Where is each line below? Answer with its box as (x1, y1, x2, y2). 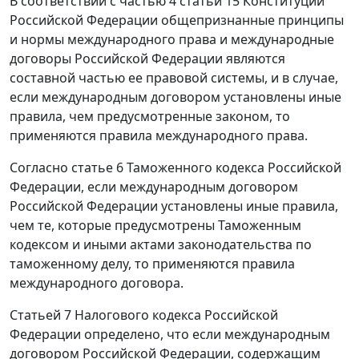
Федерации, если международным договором (10, 178, 298, 196)
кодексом (10, 236, 69, 254)
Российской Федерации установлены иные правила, (10, 197, 338, 216)
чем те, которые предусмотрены (10, 216, 218, 235)
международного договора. (10, 274, 184, 292)
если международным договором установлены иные (10, 88, 341, 107)
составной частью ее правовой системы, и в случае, (10, 69, 338, 87)
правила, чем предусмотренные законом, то (10, 107, 290, 126)
